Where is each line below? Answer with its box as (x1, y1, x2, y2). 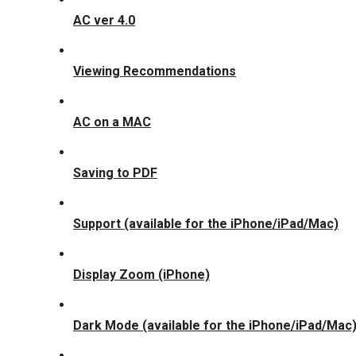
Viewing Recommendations (73, 64, 236, 79)
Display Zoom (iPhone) (73, 267, 210, 282)
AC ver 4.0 (73, 13, 135, 28)
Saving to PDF (73, 165, 157, 180)
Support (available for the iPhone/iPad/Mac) (73, 216, 339, 231)
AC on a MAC (73, 114, 151, 130)
